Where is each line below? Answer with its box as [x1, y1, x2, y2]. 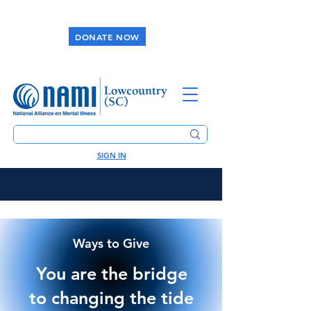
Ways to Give [73, 235, 149, 251]
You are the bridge [35, 263, 187, 284]
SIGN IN [96, 151, 126, 160]
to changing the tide [29, 287, 194, 308]
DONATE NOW [75, 31, 140, 42]
